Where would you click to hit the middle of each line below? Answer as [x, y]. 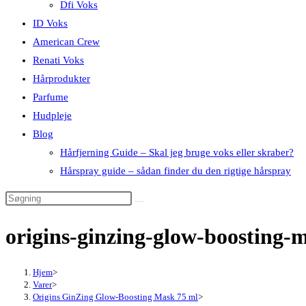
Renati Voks [58, 60]
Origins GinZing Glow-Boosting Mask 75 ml [115, 296]
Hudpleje [52, 115]
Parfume [51, 97]
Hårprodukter [61, 79]
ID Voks [50, 23]
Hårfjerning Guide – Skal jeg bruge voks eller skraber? [177, 152]
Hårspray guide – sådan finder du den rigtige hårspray [176, 171]
